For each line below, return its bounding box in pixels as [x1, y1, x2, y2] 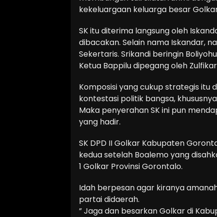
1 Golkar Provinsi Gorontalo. [79, 160, 183, 172]
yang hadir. [79, 116, 121, 127]
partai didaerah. [79, 193, 139, 205]
